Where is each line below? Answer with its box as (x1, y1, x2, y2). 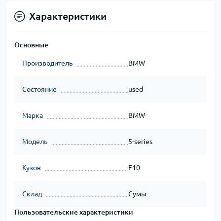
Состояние (22, 85, 57, 93)
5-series (128, 138, 152, 146)
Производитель (22, 59, 73, 67)
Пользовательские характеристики (14, 208, 133, 216)
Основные (14, 41, 48, 49)
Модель (22, 138, 47, 146)
